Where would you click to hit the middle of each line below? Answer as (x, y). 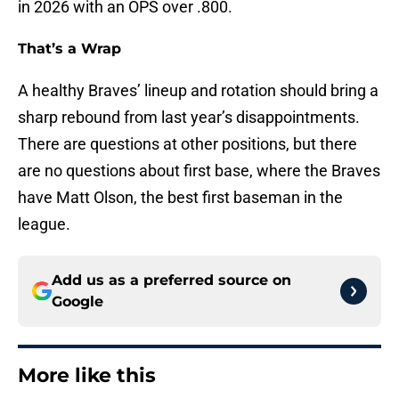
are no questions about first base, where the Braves (199, 171)
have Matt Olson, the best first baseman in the (180, 198)
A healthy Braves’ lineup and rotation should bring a (198, 91)
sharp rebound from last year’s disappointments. (189, 118)
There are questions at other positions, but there (187, 144)
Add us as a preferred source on (171, 281)
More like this (87, 376)
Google (77, 302)
